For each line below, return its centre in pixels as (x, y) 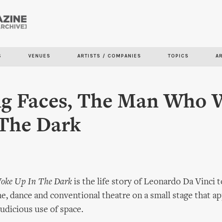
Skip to (80, 22)
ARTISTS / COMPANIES (109, 56)
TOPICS (178, 56)
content (82, 50)
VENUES (39, 56)
